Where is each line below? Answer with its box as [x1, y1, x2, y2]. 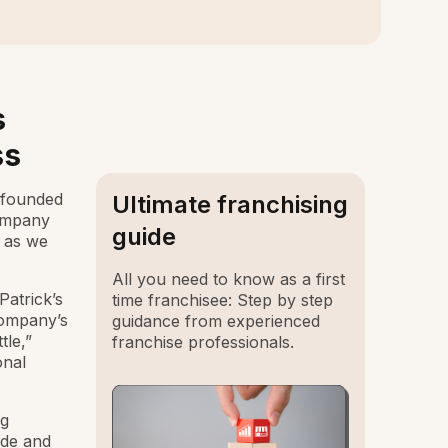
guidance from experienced [112, 311, 321, 331]
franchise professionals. [112, 332, 295, 352]
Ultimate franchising [112, 190, 349, 219]
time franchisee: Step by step [112, 290, 334, 310]
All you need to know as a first [112, 269, 346, 289]
